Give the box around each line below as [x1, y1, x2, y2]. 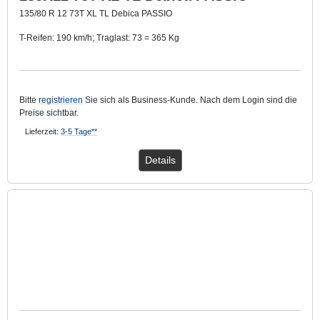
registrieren [39, 94, 83, 105]
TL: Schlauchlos [19, 56, 81, 67]
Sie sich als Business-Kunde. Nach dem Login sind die [83, 94, 297, 105]
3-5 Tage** [61, 126, 97, 136]
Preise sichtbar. [19, 107, 79, 118]
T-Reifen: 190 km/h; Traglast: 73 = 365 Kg [19, 32, 179, 43]
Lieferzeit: [25, 126, 61, 136]
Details [144, 154, 176, 166]
